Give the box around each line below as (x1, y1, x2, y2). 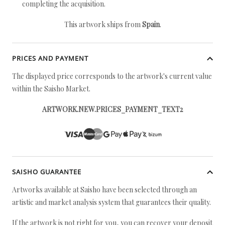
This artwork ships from (64, 20, 142, 29)
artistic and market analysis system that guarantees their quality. (12, 197, 211, 207)
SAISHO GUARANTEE (12, 167, 81, 176)
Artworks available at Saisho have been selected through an (12, 185, 197, 194)
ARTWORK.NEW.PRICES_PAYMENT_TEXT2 (42, 104, 183, 114)
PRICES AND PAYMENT (12, 54, 88, 63)
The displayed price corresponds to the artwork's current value (12, 71, 212, 81)
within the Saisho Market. (12, 84, 90, 93)
